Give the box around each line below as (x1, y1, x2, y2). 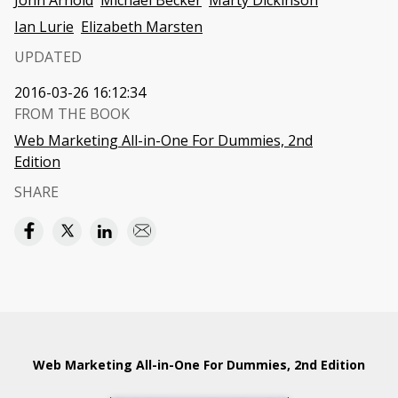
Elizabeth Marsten (81, 17, 203, 36)
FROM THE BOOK (14, 104, 130, 123)
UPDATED (14, 47, 82, 67)
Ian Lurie (14, 17, 74, 36)
